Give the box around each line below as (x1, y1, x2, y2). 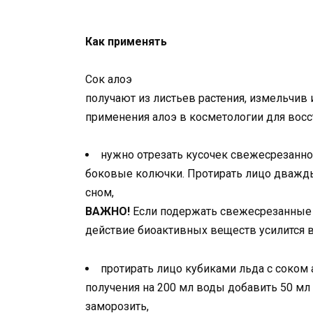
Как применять (85, 35, 167, 48)
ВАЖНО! (85, 205, 130, 219)
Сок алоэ (85, 73, 132, 87)
